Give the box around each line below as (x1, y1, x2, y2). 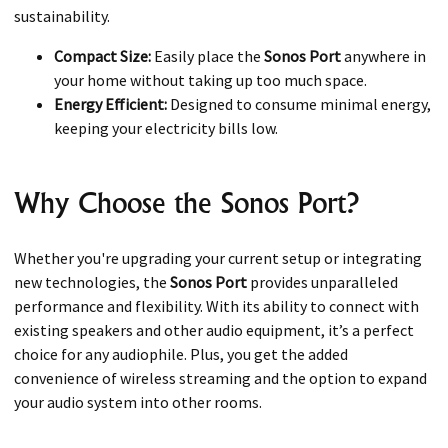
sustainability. (14, 6, 110, 27)
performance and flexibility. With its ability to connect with (14, 296, 419, 317)
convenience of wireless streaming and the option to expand (14, 368, 427, 389)
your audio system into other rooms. (14, 392, 262, 413)
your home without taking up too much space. (54, 70, 367, 91)
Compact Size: (54, 46, 151, 67)
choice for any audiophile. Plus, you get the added (14, 344, 348, 365)
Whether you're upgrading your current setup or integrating (14, 248, 422, 269)
